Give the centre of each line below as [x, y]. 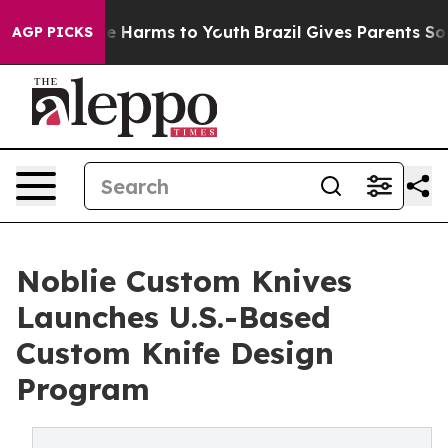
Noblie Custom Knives [184, 281]
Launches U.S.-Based [173, 317]
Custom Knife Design [175, 353]
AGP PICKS [52, 32]
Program [83, 389]
